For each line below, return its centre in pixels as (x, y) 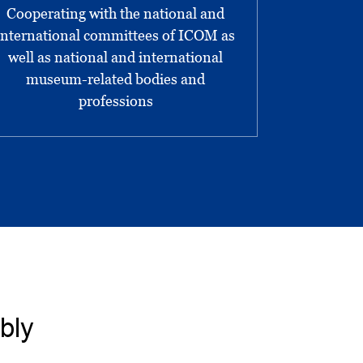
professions (115, 100)
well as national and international (116, 57)
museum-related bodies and (116, 79)
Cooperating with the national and (116, 13)
